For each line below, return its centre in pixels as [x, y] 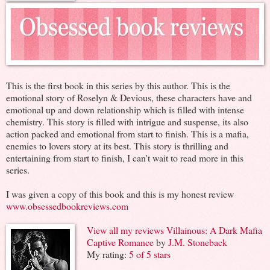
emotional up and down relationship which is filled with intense [125, 109]
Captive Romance [120, 242]
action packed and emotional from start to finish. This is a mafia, [127, 133]
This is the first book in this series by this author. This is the [118, 85]
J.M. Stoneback [198, 242]
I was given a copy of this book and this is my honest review [120, 193]
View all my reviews [125, 230]
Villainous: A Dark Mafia [214, 230]
